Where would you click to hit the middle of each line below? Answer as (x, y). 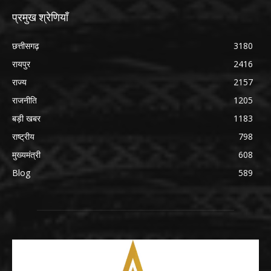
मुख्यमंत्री (26, 155)
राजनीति (24, 100)
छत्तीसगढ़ (26, 46)
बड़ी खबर (28, 119)
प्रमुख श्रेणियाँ (40, 18)
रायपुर (21, 64)
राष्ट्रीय (23, 137)
